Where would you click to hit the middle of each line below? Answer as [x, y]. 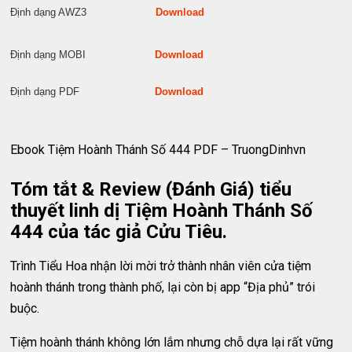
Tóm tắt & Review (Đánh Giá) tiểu [151, 189]
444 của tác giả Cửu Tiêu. [119, 232]
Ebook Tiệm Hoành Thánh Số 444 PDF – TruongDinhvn [158, 150]
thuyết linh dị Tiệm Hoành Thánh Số [162, 211]
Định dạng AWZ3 [83, 12]
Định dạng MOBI [83, 55]
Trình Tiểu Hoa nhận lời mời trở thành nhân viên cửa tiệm [161, 266]
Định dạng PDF [83, 92]
